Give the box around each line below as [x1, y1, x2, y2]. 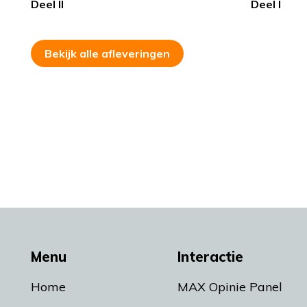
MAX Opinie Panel [177, 279, 282, 295]
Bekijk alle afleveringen [45, 47, 170, 61]
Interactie [177, 248, 243, 266]
